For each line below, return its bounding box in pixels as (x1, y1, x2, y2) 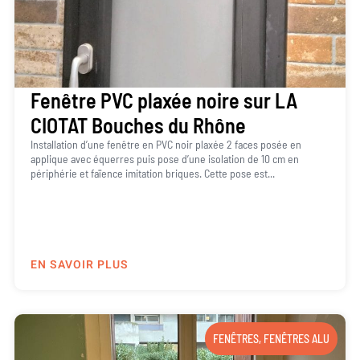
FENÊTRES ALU (264, 332, 330, 346)
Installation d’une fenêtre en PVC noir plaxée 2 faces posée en (30, 137, 301, 151)
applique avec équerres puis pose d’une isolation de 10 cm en (30, 151, 299, 166)
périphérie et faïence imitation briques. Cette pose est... (30, 166, 275, 180)
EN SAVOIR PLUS (30, 256, 129, 274)
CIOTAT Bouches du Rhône (30, 112, 246, 137)
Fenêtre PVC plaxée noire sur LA (30, 87, 297, 112)
